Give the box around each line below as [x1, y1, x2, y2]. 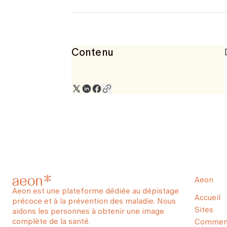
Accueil [195, 192, 220, 203]
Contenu [71, 45, 113, 60]
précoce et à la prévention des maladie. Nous [12, 195, 176, 207]
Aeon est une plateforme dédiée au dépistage [12, 185, 179, 197]
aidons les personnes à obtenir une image [12, 205, 164, 217]
